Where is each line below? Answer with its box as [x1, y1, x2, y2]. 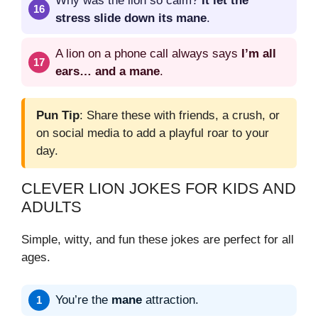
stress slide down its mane [55, 11, 207, 25]
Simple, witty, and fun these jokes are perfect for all [21, 233, 294, 247]
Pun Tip [36, 109, 79, 123]
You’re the [55, 293, 111, 307]
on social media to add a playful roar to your [36, 126, 269, 141]
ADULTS [21, 198, 82, 216]
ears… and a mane [55, 64, 160, 78]
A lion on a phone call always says [55, 46, 241, 60]
